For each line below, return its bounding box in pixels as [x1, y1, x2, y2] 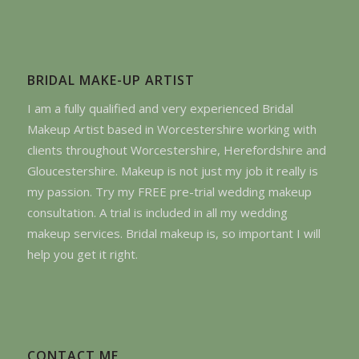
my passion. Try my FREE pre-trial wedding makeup [26, 183, 312, 200]
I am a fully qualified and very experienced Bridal [26, 99, 293, 116]
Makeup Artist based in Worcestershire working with [26, 120, 317, 137]
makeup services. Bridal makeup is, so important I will [26, 224, 321, 241]
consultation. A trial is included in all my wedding [26, 204, 288, 220]
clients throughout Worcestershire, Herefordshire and [26, 141, 326, 158]
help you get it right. [26, 245, 138, 262]
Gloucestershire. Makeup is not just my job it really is [26, 162, 318, 179]
